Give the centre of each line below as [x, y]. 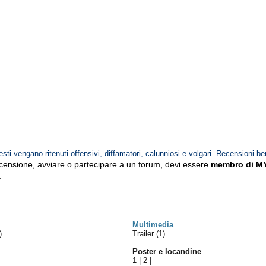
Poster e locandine [167, 251]
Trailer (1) [149, 234]
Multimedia [153, 225]
